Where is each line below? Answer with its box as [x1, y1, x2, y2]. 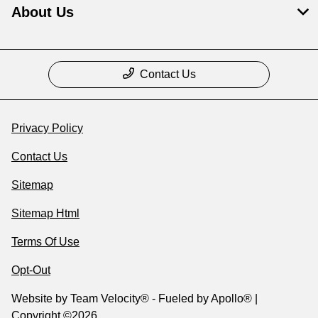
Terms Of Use [11, 235, 79, 248]
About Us [11, 4, 74, 20]
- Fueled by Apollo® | [149, 292, 258, 305]
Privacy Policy [11, 121, 83, 134]
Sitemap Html [11, 207, 79, 219]
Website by [11, 292, 70, 305]
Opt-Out [11, 263, 50, 276]
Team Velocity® [70, 292, 149, 305]
